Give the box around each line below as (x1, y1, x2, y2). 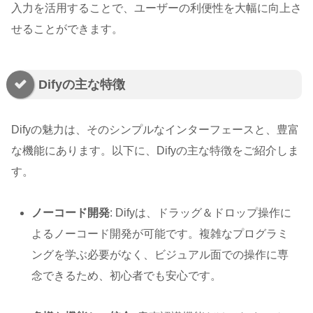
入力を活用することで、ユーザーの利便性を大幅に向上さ (11, 1, 302, 14)
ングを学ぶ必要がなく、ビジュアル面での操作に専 (31, 249, 289, 261)
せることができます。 (11, 22, 123, 35)
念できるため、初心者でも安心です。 (31, 270, 222, 282)
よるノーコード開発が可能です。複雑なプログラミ (31, 228, 289, 240)
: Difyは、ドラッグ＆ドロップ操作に (110, 207, 292, 219)
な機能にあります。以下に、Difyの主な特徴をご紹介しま (11, 145, 299, 157)
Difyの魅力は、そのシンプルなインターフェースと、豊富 (11, 124, 299, 136)
